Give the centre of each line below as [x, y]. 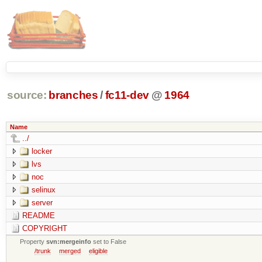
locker [42, 151]
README [38, 215]
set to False [109, 241]
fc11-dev [127, 95]
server [42, 202]
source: [27, 95]
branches [73, 95]
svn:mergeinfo [69, 241]
